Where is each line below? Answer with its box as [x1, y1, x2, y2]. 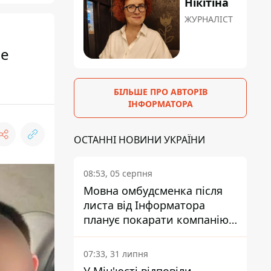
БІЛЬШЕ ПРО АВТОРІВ [113, 86, 207, 98]
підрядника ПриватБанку [83, 227, 217, 242]
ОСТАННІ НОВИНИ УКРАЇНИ [74, 133, 205, 147]
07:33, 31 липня [83, 248, 148, 260]
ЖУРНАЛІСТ [184, 13, 233, 25]
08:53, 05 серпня [83, 168, 152, 180]
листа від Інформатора [83, 198, 205, 213]
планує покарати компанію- [83, 212, 232, 227]
